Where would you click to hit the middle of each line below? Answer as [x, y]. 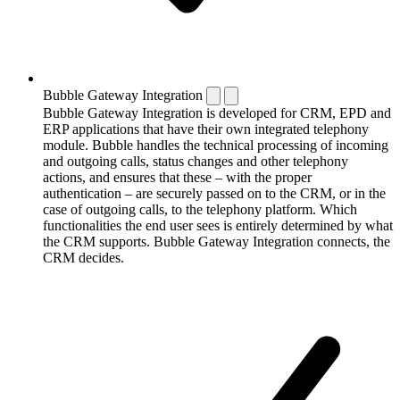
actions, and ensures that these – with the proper [177, 178]
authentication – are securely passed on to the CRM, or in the [214, 194]
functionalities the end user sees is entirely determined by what [218, 226]
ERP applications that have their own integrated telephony [206, 129]
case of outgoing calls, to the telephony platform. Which [200, 210]
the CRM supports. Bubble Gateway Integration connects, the [217, 242]
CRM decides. [83, 258]
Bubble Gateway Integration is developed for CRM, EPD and [217, 113]
